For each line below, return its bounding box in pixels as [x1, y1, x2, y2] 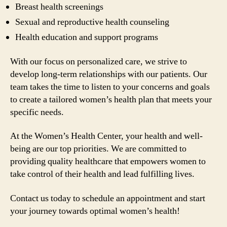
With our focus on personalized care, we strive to [10, 55, 187, 67]
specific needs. [10, 106, 64, 118]
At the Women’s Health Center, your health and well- [10, 130, 203, 142]
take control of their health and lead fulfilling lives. [10, 168, 195, 180]
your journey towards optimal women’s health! [10, 205, 180, 217]
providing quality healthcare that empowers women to [10, 156, 206, 167]
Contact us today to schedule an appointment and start [10, 192, 205, 204]
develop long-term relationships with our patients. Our [10, 68, 207, 80]
